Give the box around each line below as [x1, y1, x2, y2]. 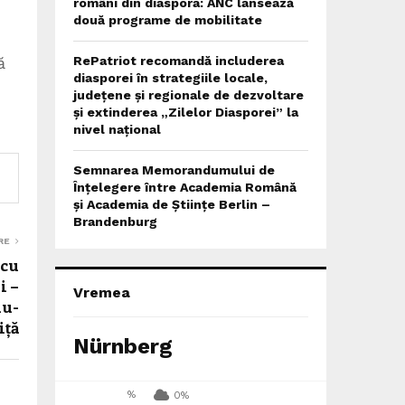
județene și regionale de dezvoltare [73, 88, 304, 102]
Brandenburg [73, 214, 157, 229]
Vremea [73, 284, 130, 301]
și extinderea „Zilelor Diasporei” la [73, 105, 298, 119]
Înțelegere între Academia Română [73, 180, 297, 194]
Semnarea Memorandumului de [73, 163, 275, 177]
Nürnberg [73, 334, 173, 359]
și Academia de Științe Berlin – [73, 197, 270, 212]
